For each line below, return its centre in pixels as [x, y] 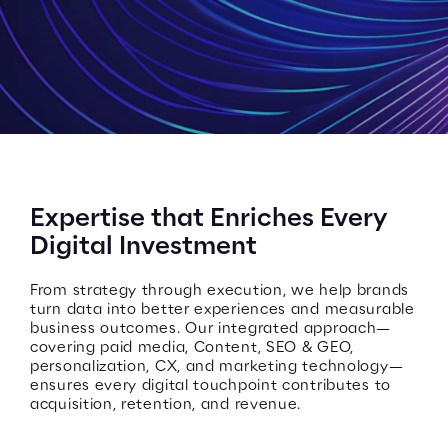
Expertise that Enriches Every [208, 218]
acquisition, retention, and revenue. [166, 404]
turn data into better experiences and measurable [222, 309]
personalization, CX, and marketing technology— [217, 366]
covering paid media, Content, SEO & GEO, [192, 347]
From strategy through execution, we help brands [219, 290]
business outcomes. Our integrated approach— [211, 328]
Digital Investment [143, 246]
